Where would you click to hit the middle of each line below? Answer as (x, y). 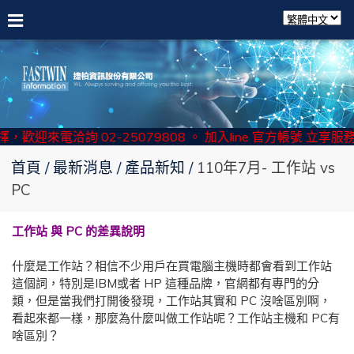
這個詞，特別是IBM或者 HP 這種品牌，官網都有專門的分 (166, 283)
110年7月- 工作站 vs (266, 168)
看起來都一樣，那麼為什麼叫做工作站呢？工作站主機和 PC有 (176, 318)
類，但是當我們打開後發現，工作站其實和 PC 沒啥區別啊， (171, 300)
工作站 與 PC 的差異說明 (78, 231)
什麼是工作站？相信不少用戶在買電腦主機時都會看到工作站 (172, 265)
